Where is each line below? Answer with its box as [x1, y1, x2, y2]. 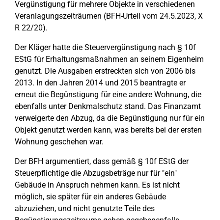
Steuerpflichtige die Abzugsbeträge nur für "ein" [15, 168, 177, 178]
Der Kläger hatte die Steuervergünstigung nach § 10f [15, 43, 196, 52]
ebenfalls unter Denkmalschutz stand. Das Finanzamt [15, 102, 201, 111]
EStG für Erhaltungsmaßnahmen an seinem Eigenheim [15, 55, 204, 64]
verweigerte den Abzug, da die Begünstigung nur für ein [15, 113, 205, 123]
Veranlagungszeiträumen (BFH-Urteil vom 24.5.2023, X [15, 11, 203, 21]
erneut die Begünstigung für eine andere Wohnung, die [15, 90, 201, 99]
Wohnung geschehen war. [15, 137, 104, 146]
